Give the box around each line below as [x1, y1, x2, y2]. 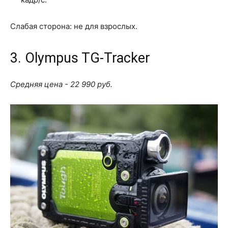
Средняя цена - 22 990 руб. [10, 79, 112, 89]
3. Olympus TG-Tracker [10, 49, 150, 66]
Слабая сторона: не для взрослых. [10, 21, 137, 31]
